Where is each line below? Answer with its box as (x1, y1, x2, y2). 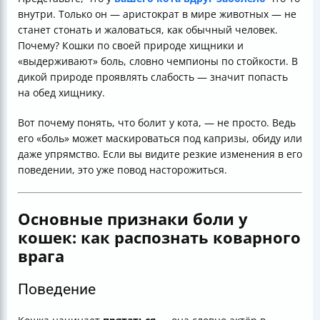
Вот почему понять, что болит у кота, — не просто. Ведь (18, 116, 296, 130)
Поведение (18, 281, 96, 299)
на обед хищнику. (18, 86, 105, 100)
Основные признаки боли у (18, 208, 248, 230)
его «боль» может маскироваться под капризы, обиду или (18, 131, 302, 146)
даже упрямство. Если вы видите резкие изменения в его (18, 147, 302, 161)
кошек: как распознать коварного (18, 226, 301, 249)
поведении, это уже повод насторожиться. (18, 163, 227, 177)
